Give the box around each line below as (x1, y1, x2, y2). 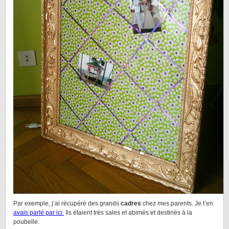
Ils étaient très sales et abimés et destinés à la (64, 209, 192, 216)
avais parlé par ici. (13, 209, 64, 216)
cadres (121, 200, 141, 207)
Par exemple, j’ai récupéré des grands (13, 200, 121, 207)
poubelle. (13, 218, 39, 225)
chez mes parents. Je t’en (141, 200, 213, 207)
